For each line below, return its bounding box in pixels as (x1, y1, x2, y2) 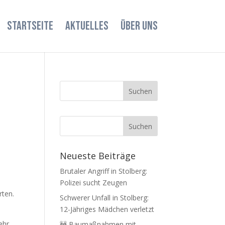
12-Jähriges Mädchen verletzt (60, 204, 155, 214)
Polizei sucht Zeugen (60, 178, 128, 187)
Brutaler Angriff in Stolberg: (60, 166, 148, 176)
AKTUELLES (65, 19, 108, 33)
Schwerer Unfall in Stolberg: (60, 193, 149, 202)
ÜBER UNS (120, 19, 158, 33)
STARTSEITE (7, 19, 53, 33)
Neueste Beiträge (60, 150, 136, 162)
